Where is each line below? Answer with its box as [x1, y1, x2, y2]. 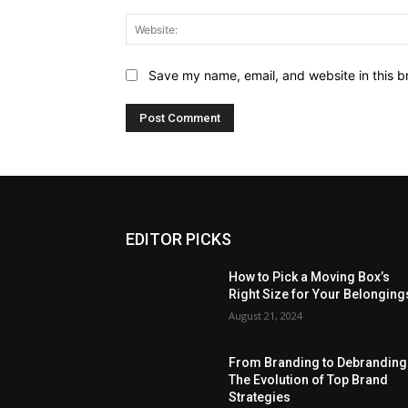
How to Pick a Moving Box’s [229, 269, 391, 284]
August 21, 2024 [229, 308, 303, 322]
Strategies [229, 389, 291, 404]
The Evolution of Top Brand [229, 372, 389, 387]
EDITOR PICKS [126, 229, 231, 249]
